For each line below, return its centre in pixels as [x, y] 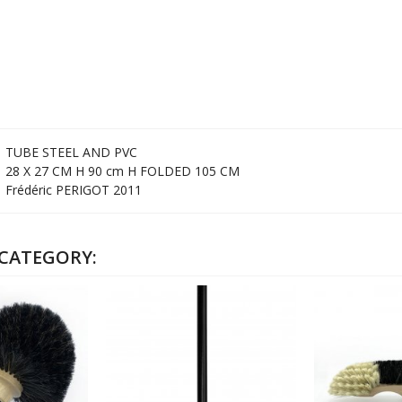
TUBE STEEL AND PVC [70, 152]
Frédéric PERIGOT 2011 [72, 190]
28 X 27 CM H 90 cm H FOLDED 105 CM [121, 171]
